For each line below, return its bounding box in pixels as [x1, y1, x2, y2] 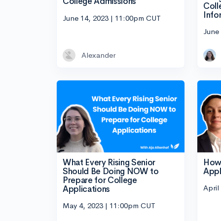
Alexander [81, 50, 115, 60]
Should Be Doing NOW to [63, 166, 159, 177]
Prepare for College [63, 175, 137, 185]
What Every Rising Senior [63, 157, 155, 168]
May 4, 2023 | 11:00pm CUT [63, 201, 155, 211]
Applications [63, 184, 110, 194]
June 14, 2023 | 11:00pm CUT [63, 13, 161, 23]
